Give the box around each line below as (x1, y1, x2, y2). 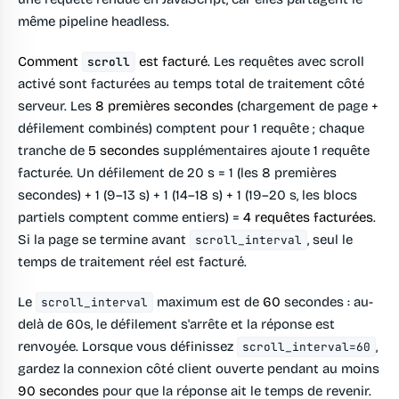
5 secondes (88, 142, 159, 159)
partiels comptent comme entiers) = (18, 209, 243, 226)
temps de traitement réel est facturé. (18, 254, 247, 271)
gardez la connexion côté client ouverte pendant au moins (18, 361, 379, 378)
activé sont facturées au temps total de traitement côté (18, 76, 364, 93)
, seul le (307, 232, 354, 248)
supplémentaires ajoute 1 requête (159, 142, 370, 159)
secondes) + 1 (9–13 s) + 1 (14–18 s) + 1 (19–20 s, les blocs (18, 187, 357, 204)
